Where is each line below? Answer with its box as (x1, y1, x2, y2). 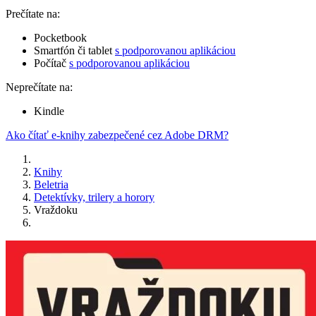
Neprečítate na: (6, 81, 73, 94)
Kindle (34, 105, 64, 118)
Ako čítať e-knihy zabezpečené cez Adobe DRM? (6, 129, 229, 142)
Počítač (34, 57, 69, 70)
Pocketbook (34, 32, 87, 44)
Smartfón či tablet (34, 44, 115, 57)
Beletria (34, 178, 68, 191)
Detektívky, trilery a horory (34, 191, 154, 204)
